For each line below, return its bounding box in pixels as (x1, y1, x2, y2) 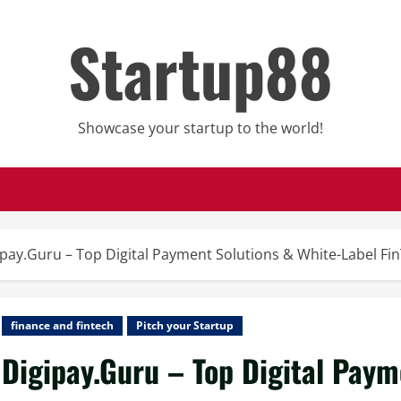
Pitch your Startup (136, 318, 234, 333)
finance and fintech (11, 318, 114, 333)
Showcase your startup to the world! (78, 118, 323, 138)
